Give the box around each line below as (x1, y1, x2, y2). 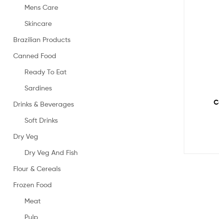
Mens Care (24, 2, 58, 11)
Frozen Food (13, 180, 52, 189)
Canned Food (13, 51, 56, 60)
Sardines (24, 83, 52, 92)
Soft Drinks (24, 115, 58, 124)
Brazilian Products (13, 35, 70, 44)
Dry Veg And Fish (24, 148, 78, 156)
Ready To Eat (24, 67, 66, 76)
